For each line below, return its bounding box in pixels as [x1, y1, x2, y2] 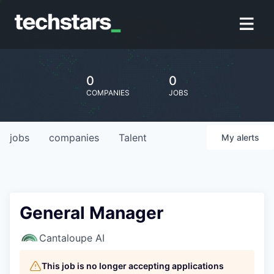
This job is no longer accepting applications [42, 261, 224, 271]
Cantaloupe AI [39, 232, 105, 244]
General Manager [20, 202, 163, 223]
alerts [237, 132, 259, 143]
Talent [119, 131, 147, 144]
